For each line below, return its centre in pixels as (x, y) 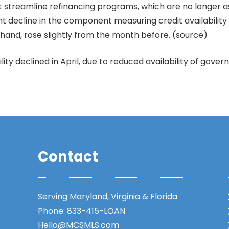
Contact (68, 157)
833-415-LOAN (96, 211)
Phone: (52, 211)
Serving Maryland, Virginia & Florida (108, 197)
